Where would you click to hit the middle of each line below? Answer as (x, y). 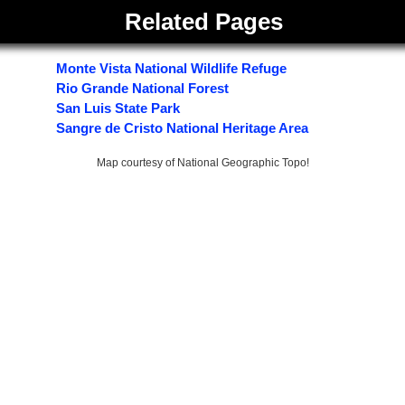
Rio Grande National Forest (143, 89)
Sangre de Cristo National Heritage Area (183, 128)
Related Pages (203, 21)
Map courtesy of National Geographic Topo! (202, 163)
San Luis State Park (118, 108)
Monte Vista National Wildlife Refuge (172, 69)
